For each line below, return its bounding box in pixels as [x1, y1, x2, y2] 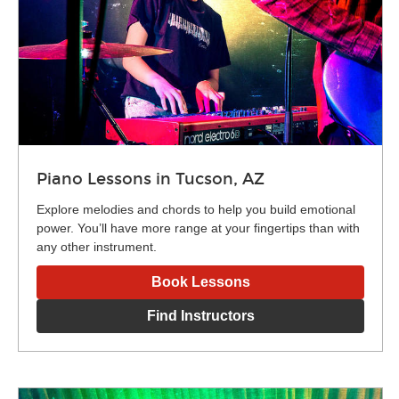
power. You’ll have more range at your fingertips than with [37, 220, 360, 235]
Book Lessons [151, 273, 250, 289]
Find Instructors [146, 307, 255, 323]
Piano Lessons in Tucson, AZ [37, 168, 265, 189]
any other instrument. [37, 239, 157, 254]
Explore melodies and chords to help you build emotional [37, 201, 355, 216]
